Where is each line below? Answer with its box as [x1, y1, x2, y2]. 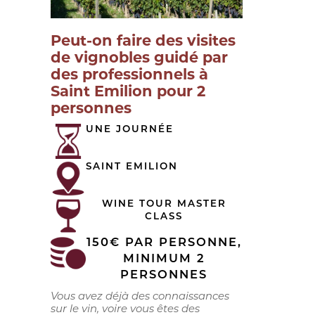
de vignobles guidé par [51, 49, 228, 67]
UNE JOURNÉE [86, 125, 174, 135]
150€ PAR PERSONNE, [86, 238, 242, 250]
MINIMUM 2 [122, 254, 205, 266]
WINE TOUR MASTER [101, 200, 226, 210]
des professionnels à [51, 65, 208, 84]
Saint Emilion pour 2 [51, 82, 205, 101]
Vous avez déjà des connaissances [51, 292, 229, 303]
